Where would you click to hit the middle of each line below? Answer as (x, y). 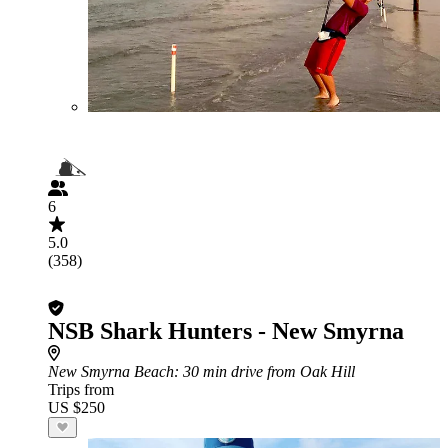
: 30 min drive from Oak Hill (264, 371)
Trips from (81, 389)
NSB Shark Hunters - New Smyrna (226, 331)
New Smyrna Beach (111, 371)
